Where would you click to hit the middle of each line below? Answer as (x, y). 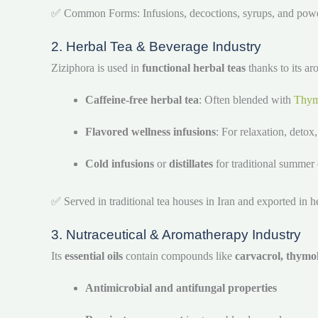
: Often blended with (246, 100)
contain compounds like (179, 256)
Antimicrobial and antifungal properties (181, 288)
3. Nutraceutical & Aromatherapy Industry (176, 235)
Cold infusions (120, 164)
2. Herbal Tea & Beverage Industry (156, 47)
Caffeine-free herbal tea (142, 100)
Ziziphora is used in (97, 68)
